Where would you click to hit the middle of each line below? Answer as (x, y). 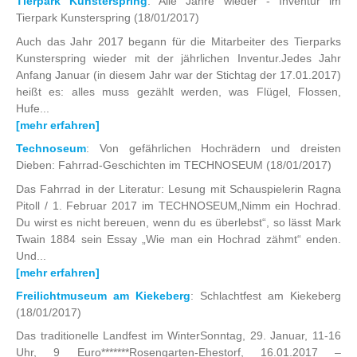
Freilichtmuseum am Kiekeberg (103, 295)
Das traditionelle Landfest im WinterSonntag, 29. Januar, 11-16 (178, 336)
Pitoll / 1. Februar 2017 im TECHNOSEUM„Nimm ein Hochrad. (178, 205)
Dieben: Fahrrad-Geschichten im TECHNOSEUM (141, 165)
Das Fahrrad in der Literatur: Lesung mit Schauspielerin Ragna (178, 188)
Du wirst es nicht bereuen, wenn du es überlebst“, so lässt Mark (178, 222)
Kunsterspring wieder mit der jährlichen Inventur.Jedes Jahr (178, 58)
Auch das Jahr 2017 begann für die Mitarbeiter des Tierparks (178, 41)
